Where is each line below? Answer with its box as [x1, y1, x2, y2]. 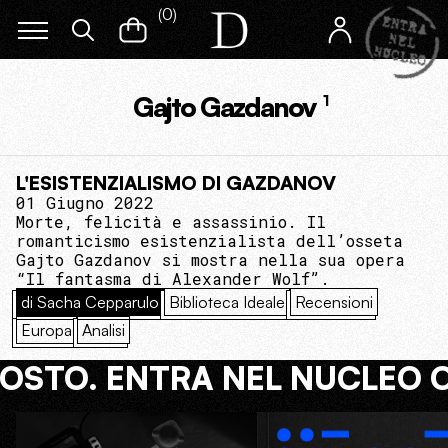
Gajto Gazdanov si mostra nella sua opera [16, 249, 405, 270]
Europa [21, 320, 72, 340]
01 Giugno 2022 [16, 192, 154, 213]
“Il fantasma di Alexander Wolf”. [16, 268, 330, 289]
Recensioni [295, 292, 373, 312]
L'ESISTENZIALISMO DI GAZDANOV [16, 171, 336, 195]
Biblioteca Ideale [169, 292, 285, 312]
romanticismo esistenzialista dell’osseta [16, 230, 403, 251]
